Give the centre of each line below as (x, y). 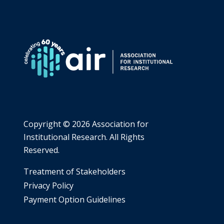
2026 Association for (110, 124)
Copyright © (48, 124)
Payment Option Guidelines (74, 199)
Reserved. (41, 150)
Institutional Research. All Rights (84, 137)
